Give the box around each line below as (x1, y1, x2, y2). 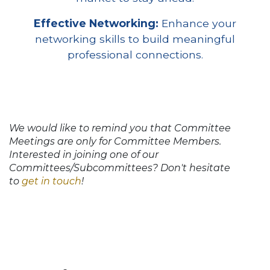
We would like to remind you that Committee (9, 122, 231, 134)
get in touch (22, 175, 81, 187)
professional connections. (67, 48, 203, 61)
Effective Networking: (34, 16, 159, 30)
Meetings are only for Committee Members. (9, 135, 224, 147)
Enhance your (159, 16, 236, 30)
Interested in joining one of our (9, 148, 159, 160)
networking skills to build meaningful (35, 32, 235, 45)
